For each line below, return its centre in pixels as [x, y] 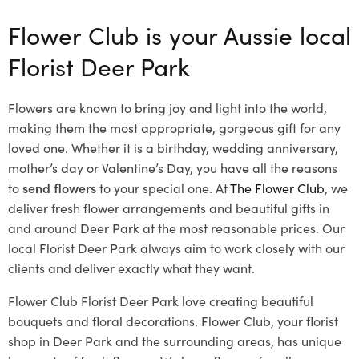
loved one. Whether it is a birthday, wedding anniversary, [173, 147]
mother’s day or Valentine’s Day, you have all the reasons [173, 167]
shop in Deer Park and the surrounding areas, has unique [175, 341]
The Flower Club [277, 188]
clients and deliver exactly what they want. [131, 268]
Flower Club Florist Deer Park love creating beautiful [161, 301]
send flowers [59, 188]
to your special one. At [163, 188]
